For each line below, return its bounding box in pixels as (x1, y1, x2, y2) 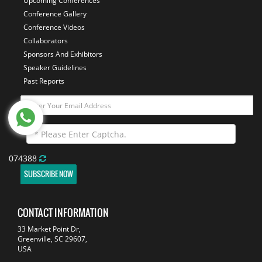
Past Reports (23, 76, 64, 87)
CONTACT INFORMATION (18, 205, 109, 220)
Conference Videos (23, 22, 85, 33)
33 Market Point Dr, (18, 224, 81, 234)
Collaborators (23, 36, 68, 46)
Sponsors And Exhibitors (23, 49, 102, 60)
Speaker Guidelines (23, 63, 87, 73)
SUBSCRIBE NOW (24, 168, 73, 180)
